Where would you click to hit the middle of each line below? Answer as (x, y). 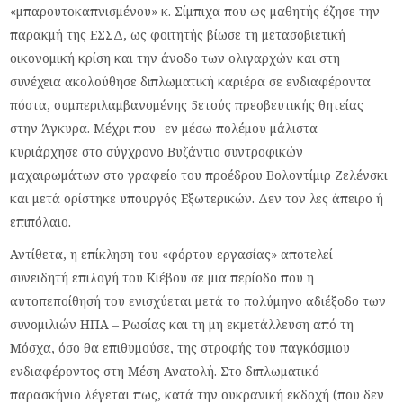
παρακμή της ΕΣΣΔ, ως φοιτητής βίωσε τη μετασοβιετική (178, 34)
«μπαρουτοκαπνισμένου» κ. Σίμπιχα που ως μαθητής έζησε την (195, 11)
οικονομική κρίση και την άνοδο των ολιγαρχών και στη (175, 58)
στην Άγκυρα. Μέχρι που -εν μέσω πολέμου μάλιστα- (167, 128)
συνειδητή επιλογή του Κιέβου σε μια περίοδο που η (162, 277)
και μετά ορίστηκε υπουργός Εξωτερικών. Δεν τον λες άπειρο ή (197, 198)
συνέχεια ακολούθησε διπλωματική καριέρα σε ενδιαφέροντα (191, 81)
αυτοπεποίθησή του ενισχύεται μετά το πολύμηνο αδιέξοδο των (198, 300)
